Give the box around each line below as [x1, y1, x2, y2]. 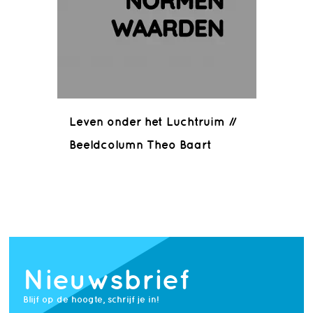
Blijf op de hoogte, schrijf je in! [23, 294, 159, 305]
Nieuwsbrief [23, 263, 189, 296]
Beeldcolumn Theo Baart [68, 138, 212, 152]
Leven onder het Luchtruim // [68, 115, 236, 129]
